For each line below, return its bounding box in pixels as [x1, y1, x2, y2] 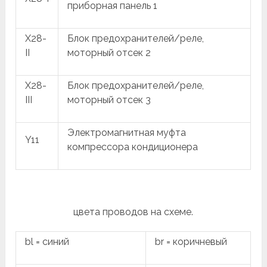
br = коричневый [155, 236, 228, 247]
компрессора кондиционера [67, 141, 198, 153]
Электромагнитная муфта [67, 127, 187, 138]
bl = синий [25, 236, 70, 247]
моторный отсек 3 [67, 94, 151, 105]
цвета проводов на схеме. [73, 206, 194, 218]
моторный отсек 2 [67, 47, 151, 58]
